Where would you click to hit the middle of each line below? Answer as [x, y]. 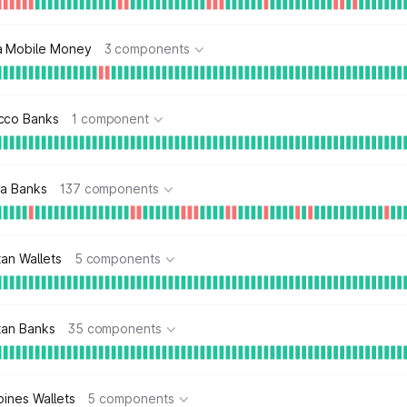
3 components [147, 49]
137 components [109, 189]
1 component [110, 119]
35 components [114, 328]
